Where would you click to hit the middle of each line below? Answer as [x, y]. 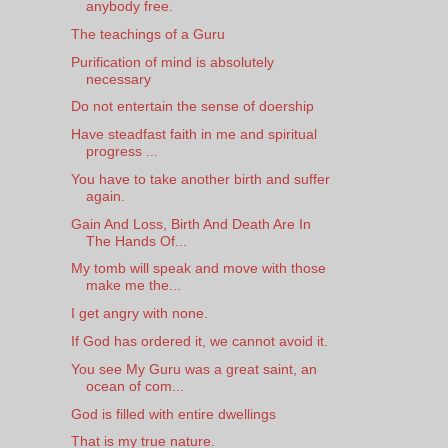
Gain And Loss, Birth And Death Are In [190, 223]
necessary [118, 78]
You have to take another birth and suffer [200, 178]
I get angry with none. [139, 313]
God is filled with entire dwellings [173, 413]
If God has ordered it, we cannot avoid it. [199, 341]
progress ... [121, 151]
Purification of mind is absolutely [172, 61]
